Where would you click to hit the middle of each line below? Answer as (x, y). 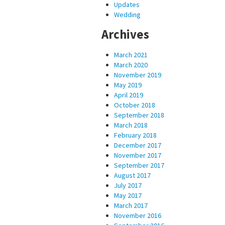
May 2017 (128, 195)
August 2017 (132, 175)
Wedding (127, 14)
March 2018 (131, 125)
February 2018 (135, 135)
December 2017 (138, 145)
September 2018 (139, 115)
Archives (125, 34)
